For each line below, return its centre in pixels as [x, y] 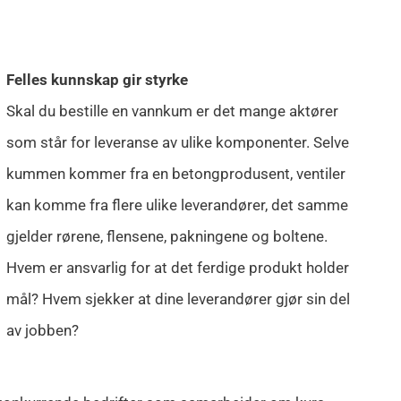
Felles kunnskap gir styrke [97, 80]
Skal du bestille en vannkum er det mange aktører [172, 111]
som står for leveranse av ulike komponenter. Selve [177, 143]
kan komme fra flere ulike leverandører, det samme [177, 205]
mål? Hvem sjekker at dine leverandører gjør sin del [178, 299]
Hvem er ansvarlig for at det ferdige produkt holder [177, 268]
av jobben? [42, 331]
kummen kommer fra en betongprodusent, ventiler [175, 174]
